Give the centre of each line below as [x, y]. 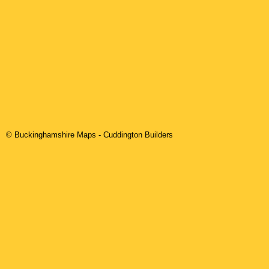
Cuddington [123, 135]
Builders [158, 135]
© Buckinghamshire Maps [52, 135]
